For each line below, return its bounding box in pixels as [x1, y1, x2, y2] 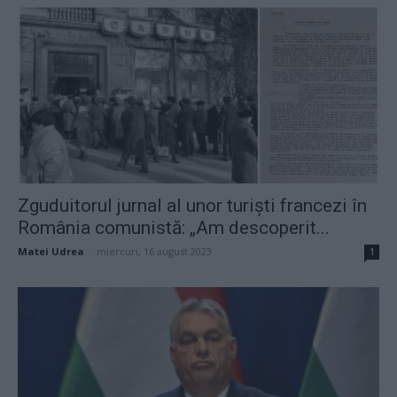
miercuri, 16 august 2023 [97, 245, 212, 259]
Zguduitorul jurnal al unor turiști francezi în [18, 195, 367, 217]
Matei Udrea [18, 245, 84, 259]
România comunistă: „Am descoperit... [18, 217, 330, 239]
